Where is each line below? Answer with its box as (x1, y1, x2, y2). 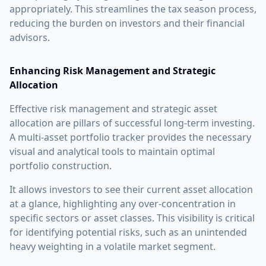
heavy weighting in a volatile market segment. (9, 239, 216, 253)
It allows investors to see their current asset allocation (9, 182, 253, 196)
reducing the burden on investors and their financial (9, 16, 245, 30)
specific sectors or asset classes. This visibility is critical (9, 211, 255, 224)
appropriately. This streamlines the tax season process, (9, 2, 256, 15)
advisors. (9, 30, 50, 44)
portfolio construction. (9, 159, 112, 172)
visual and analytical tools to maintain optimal (9, 144, 215, 158)
